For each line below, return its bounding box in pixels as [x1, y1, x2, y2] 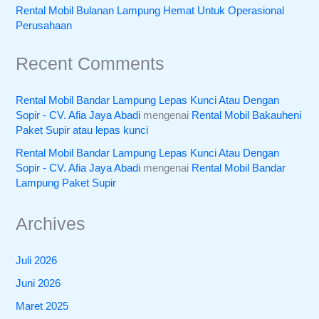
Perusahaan [16, 19, 73, 31]
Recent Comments [16, 53, 165, 73]
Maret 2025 [16, 300, 69, 313]
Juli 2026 [16, 255, 58, 267]
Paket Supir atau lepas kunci [16, 125, 149, 137]
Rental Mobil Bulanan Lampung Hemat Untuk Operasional [16, 4, 285, 16]
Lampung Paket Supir [16, 177, 117, 189]
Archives [16, 214, 86, 234]
